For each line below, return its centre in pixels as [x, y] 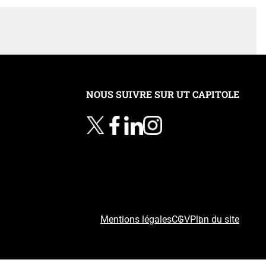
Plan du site [215, 219]
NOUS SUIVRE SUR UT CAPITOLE [163, 94]
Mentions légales [136, 219]
